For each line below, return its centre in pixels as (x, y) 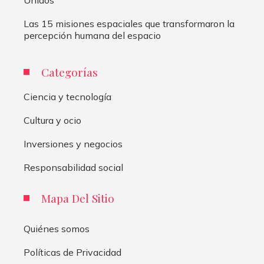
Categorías (70, 72)
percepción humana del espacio (92, 36)
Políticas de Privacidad (72, 253)
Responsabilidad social (73, 168)
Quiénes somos (57, 229)
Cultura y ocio (52, 121)
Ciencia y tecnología (67, 97)
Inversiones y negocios (73, 144)
